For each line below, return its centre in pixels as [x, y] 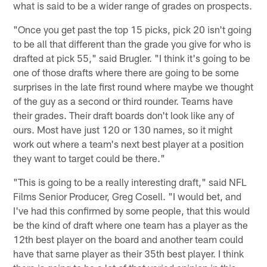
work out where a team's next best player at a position [129, 143]
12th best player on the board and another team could [128, 239]
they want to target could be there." [89, 158]
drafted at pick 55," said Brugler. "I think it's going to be [132, 58]
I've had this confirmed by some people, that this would [132, 210]
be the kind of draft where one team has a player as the [131, 224]
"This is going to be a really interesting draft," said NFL [130, 181]
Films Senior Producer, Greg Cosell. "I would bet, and [128, 196]
